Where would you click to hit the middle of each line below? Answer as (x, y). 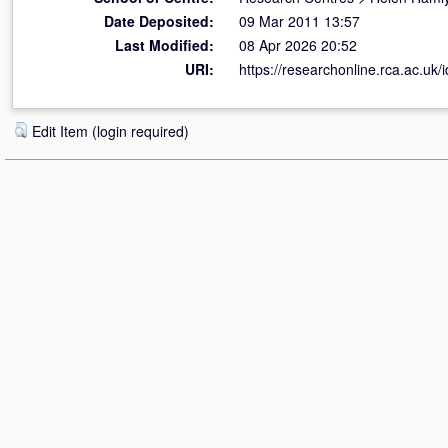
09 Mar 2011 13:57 (299, 21)
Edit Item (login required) (110, 131)
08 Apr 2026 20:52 (298, 45)
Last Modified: (164, 45)
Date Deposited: (159, 21)
